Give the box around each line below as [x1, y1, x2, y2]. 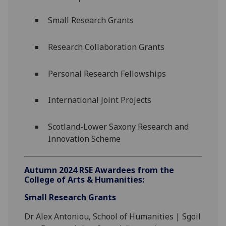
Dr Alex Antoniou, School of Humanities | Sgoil [24, 210, 201, 222]
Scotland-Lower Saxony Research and [47, 121, 189, 133]
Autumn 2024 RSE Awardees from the [24, 164, 175, 176]
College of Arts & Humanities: [24, 174, 147, 185]
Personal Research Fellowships [47, 68, 166, 79]
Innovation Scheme [47, 133, 121, 145]
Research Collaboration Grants [47, 41, 166, 52]
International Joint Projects [47, 94, 153, 106]
